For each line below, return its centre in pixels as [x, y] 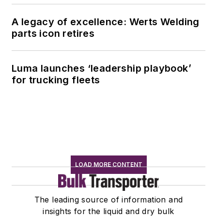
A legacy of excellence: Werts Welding [106, 22]
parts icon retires [53, 33]
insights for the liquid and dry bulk [108, 211]
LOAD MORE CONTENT [108, 164]
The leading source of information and [108, 199]
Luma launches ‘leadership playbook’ [101, 68]
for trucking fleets [56, 80]
